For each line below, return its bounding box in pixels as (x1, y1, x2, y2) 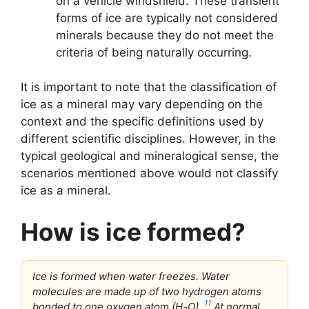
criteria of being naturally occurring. (56, 45, 252, 59)
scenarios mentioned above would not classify (21, 166, 278, 180)
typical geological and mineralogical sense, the (21, 149, 279, 163)
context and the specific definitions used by (21, 114, 263, 128)
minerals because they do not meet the (56, 28, 274, 42)
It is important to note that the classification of (21, 80, 277, 94)
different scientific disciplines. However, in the (21, 132, 276, 146)
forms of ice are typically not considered (56, 10, 278, 25)
